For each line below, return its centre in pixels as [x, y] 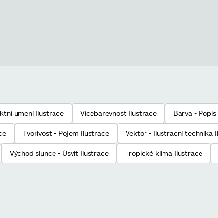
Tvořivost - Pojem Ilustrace [66, 133]
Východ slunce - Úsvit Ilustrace [59, 153]
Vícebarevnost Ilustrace [118, 113]
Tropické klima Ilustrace [164, 153]
